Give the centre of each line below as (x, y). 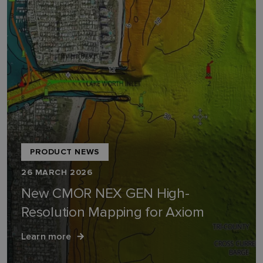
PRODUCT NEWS (65, 152)
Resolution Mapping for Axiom (113, 212)
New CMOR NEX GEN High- (105, 193)
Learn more (46, 236)
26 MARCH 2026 (57, 172)
